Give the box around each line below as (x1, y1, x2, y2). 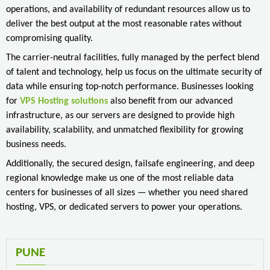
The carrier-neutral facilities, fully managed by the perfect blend (6, 52, 259, 63)
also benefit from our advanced (108, 96, 233, 106)
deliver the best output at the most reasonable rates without (6, 19, 242, 29)
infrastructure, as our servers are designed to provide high (6, 110, 234, 121)
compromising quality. (6, 33, 93, 43)
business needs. (6, 139, 66, 149)
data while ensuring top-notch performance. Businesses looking (6, 81, 254, 92)
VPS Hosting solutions (20, 96, 108, 106)
